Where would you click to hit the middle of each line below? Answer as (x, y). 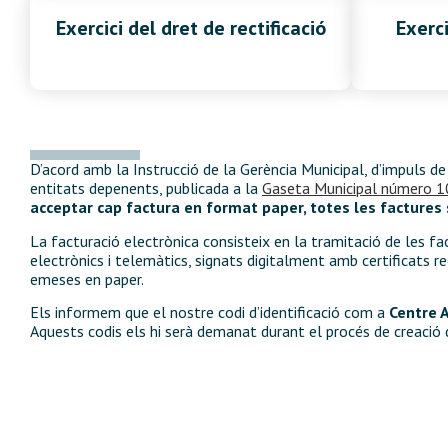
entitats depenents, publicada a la (146, 188)
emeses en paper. (87, 278)
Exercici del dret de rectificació (190, 28)
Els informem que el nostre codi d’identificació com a (209, 312)
